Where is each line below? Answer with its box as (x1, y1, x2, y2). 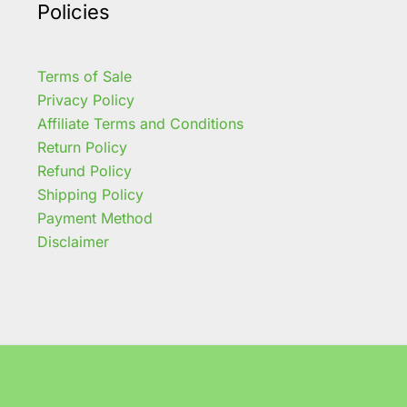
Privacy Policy (36, 90, 134, 109)
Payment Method (36, 208, 153, 227)
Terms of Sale (36, 66, 132, 85)
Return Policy (36, 137, 127, 156)
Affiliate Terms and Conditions (36, 114, 243, 133)
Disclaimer (36, 232, 109, 251)
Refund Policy (36, 161, 132, 180)
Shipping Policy (36, 184, 144, 203)
